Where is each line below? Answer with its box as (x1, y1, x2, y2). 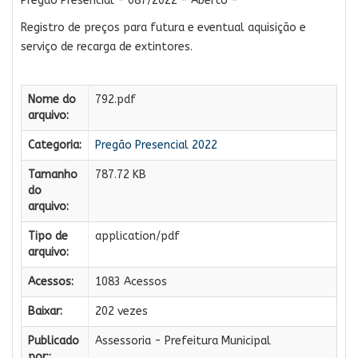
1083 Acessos (95, 274, 167, 288)
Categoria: (28, 137, 82, 152)
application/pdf (95, 229, 180, 243)
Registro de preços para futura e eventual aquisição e (21, 20, 306, 34)
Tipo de (28, 229, 68, 243)
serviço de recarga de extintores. (21, 39, 193, 54)
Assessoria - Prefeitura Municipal (95, 333, 271, 348)
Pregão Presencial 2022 (95, 137, 217, 152)
